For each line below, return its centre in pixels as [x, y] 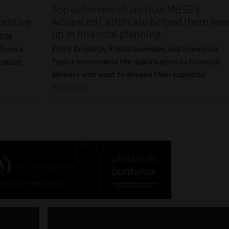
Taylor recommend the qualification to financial [136, 61]
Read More [70, 87]
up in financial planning [106, 34]
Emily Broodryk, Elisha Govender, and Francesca [135, 48]
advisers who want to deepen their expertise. [130, 74]
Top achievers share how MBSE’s [126, 9]
